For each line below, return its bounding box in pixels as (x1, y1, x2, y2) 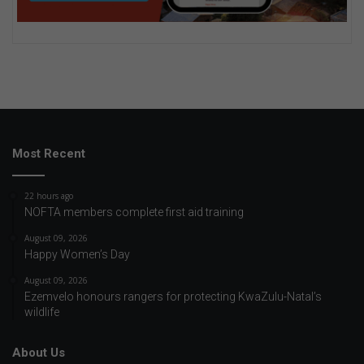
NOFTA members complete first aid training (24, 205, 244, 219)
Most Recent (12, 145, 85, 161)
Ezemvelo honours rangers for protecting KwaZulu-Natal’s (24, 289, 322, 303)
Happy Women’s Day (24, 247, 130, 261)
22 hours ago (24, 189, 73, 201)
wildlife (24, 305, 59, 318)
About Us (12, 344, 65, 360)
